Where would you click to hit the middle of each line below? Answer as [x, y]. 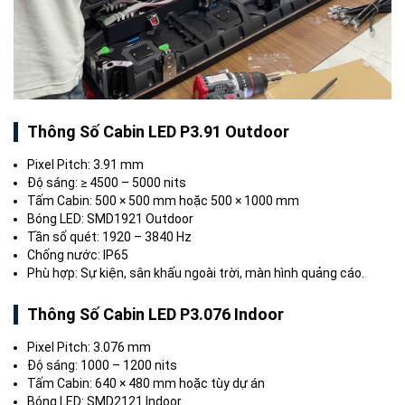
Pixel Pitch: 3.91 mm [85, 164]
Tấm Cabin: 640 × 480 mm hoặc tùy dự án [146, 383]
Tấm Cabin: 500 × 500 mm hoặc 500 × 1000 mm [163, 200]
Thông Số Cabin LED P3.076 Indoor [155, 314]
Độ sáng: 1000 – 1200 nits [102, 365]
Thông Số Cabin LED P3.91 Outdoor [158, 131]
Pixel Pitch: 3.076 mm [89, 347]
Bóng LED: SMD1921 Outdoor [110, 218]
